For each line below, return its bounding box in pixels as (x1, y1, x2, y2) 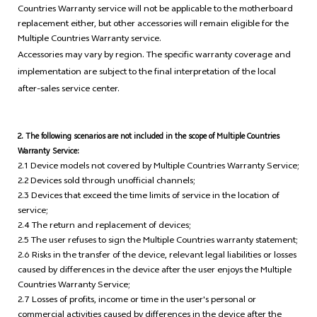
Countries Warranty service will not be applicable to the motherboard (17, 2, 293, 18)
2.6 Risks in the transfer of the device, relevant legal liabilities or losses (17, 248, 296, 265)
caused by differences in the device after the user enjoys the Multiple (17, 263, 292, 279)
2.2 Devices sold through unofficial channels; (17, 174, 195, 190)
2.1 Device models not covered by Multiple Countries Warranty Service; (17, 159, 299, 175)
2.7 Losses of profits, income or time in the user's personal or (17, 293, 256, 309)
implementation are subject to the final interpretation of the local (17, 65, 276, 81)
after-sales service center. (17, 82, 120, 98)
